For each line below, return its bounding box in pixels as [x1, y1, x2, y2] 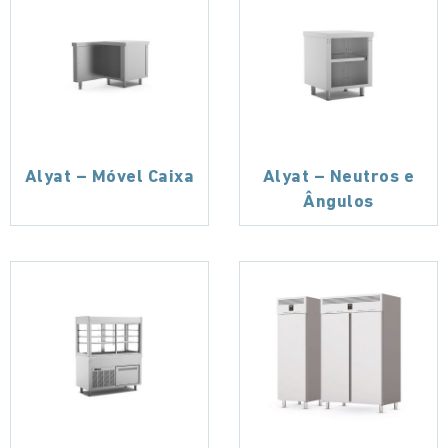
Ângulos [303, 192, 374, 212]
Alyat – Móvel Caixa [24, 167, 195, 187]
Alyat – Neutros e [262, 167, 415, 187]
